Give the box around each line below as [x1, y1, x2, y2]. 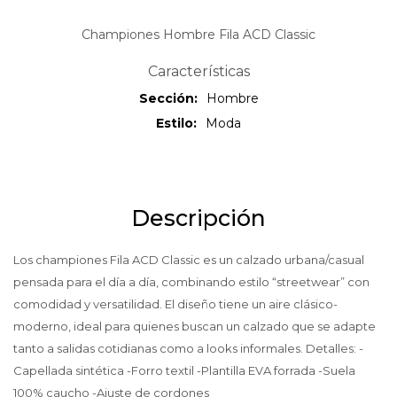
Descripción [131, 205, 266, 232]
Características [147, 63, 250, 81]
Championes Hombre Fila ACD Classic [82, 27, 315, 43]
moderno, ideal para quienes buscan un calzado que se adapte [13, 319, 376, 334]
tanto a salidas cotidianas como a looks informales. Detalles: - [13, 341, 363, 356]
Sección [138, 90, 194, 107]
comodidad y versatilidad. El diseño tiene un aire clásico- [13, 297, 338, 312]
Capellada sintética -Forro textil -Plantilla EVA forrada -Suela [13, 363, 355, 378]
